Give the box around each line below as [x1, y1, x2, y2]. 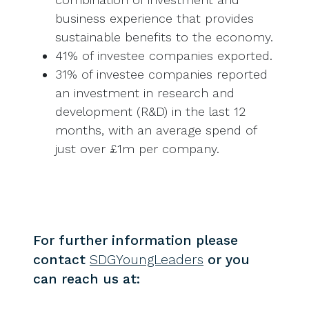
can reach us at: [33, 271, 140, 288]
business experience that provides [55, 11, 254, 26]
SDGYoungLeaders [90, 252, 203, 268]
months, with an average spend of [55, 123, 257, 138]
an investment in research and [55, 86, 235, 101]
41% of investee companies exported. [55, 48, 272, 63]
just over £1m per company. [55, 141, 219, 157]
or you [203, 252, 250, 268]
